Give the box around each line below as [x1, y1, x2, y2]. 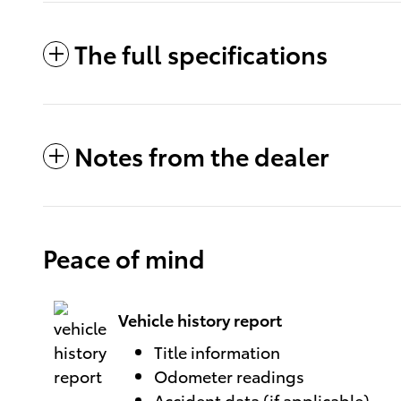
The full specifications [74, 35, 328, 71]
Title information [154, 339, 280, 363]
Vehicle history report [118, 308, 282, 331]
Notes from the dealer [74, 137, 329, 173]
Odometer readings [154, 363, 304, 387]
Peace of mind [43, 239, 205, 275]
